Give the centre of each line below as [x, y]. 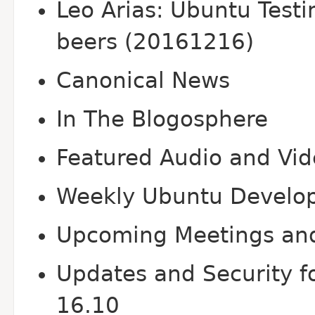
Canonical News [143, 81]
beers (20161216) [155, 42]
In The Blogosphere [162, 119]
